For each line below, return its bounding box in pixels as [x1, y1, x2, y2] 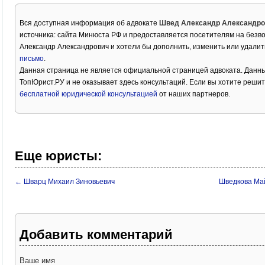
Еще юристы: [15, 148, 102, 164]
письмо [20, 54, 44, 63]
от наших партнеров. [157, 90, 230, 99]
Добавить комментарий [20, 227, 173, 243]
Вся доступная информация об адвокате [20, 19, 159, 28]
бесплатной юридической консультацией [20, 90, 157, 99]
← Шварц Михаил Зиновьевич [15, 177, 115, 186]
